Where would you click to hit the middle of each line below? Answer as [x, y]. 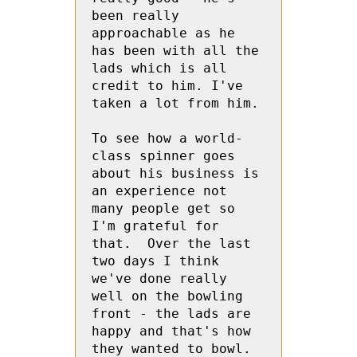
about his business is [175, 173]
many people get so [163, 208]
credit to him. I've [167, 86]
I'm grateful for [155, 226]
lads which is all [159, 68]
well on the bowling [167, 296]
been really [135, 16]
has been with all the [175, 51]
